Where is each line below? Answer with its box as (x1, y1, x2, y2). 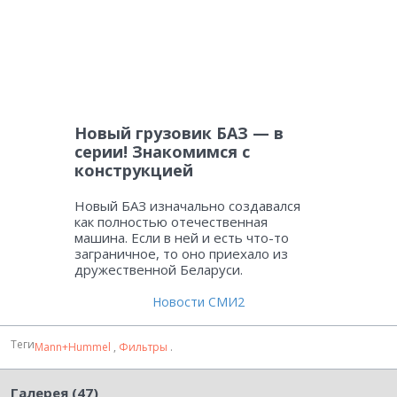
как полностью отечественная (74, 213, 268, 231)
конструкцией (74, 160, 193, 182)
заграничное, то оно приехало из (74, 245, 288, 263)
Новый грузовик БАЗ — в (74, 122, 284, 144)
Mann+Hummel (35, 339, 113, 355)
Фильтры (119, 339, 170, 355)
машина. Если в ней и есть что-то (74, 229, 289, 247)
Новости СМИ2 (152, 293, 245, 311)
